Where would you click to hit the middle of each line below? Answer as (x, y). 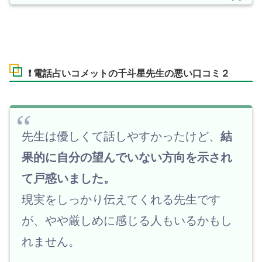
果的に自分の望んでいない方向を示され (127, 158)
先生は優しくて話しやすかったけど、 (121, 137)
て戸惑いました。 (68, 179)
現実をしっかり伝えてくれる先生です (121, 200)
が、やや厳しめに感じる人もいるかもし (127, 221)
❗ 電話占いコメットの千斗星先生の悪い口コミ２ (129, 74)
